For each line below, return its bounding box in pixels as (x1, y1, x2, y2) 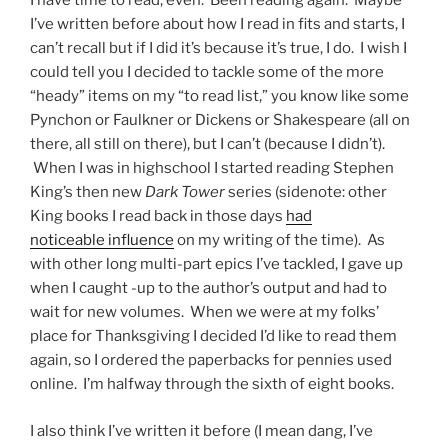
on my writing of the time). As (174, 231, 385, 250)
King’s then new (30, 183, 145, 202)
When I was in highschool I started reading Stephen (30, 159, 394, 178)
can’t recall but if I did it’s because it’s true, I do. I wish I (30, 39, 407, 58)
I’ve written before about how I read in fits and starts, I (30, 15, 405, 34)
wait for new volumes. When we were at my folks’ (30, 303, 379, 322)
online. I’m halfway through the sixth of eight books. (30, 375, 394, 394)
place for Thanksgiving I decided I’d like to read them (30, 327, 397, 346)
